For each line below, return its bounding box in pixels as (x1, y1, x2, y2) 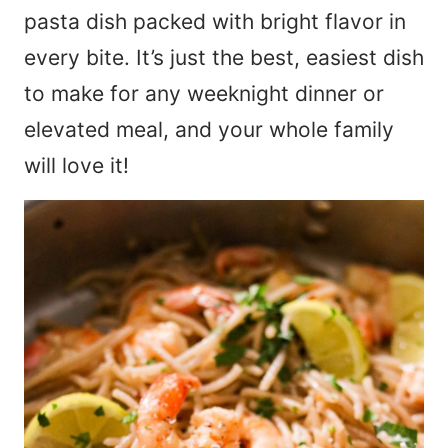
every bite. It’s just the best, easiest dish (24, 45, 424, 71)
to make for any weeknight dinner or (24, 81, 384, 107)
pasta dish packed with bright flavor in (24, 9, 406, 35)
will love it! (24, 153, 135, 179)
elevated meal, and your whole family (24, 117, 394, 143)
